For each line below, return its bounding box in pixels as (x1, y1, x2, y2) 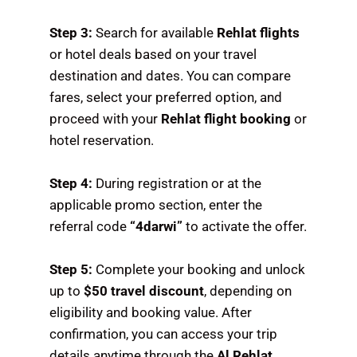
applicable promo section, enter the (49, 196, 263, 213)
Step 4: (49, 175, 93, 191)
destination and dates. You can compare (49, 67, 292, 84)
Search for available (92, 24, 218, 41)
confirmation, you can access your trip (49, 326, 278, 343)
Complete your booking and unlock (92, 261, 306, 278)
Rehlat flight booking (161, 110, 292, 127)
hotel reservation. (49, 131, 155, 148)
